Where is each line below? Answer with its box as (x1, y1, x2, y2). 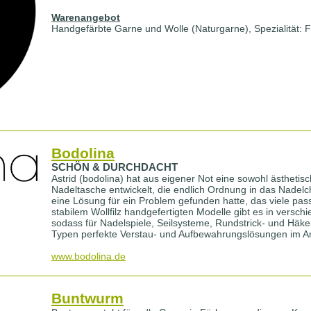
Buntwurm (51, 290, 124, 306)
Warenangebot (51, 12, 120, 23)
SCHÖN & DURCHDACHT (51, 162, 178, 173)
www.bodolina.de (51, 251, 126, 262)
